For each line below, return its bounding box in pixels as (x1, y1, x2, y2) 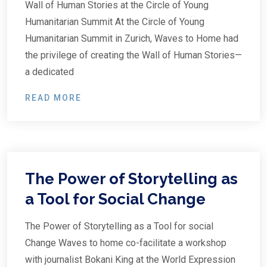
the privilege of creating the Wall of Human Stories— (25, 49, 242, 61)
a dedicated (25, 66, 74, 77)
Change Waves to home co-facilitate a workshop (25, 237, 226, 249)
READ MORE (25, 93, 82, 103)
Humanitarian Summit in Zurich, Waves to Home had (25, 33, 238, 44)
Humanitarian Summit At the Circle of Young (25, 16, 204, 27)
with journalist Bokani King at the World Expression (25, 254, 235, 265)
